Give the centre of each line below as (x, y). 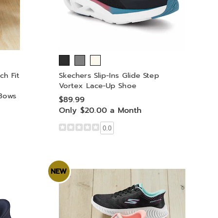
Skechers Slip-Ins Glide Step (109, 75)
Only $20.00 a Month (100, 110)
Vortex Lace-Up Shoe (97, 86)
